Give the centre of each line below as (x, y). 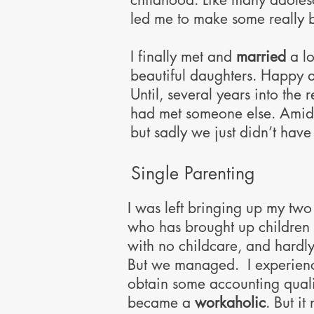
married (263, 56)
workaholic (230, 302)
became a (161, 302)
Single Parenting (193, 173)
